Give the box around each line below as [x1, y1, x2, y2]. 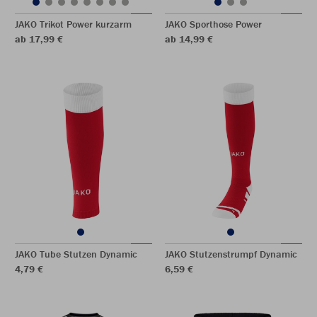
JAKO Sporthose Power [165, 18, 262, 30]
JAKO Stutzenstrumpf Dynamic [165, 248, 297, 260]
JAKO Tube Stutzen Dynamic [15, 248, 137, 260]
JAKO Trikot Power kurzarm [15, 18, 132, 30]
